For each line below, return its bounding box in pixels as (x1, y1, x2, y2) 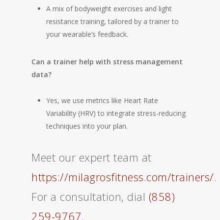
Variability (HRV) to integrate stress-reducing (46, 109, 186, 118)
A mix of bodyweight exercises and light (46, 4, 172, 13)
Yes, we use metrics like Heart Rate (46, 96, 158, 105)
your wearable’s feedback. (46, 29, 128, 39)
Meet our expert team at (31, 150, 152, 165)
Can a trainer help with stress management (31, 57, 183, 66)
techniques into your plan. (46, 121, 128, 131)
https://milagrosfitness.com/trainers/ (31, 169, 214, 184)
